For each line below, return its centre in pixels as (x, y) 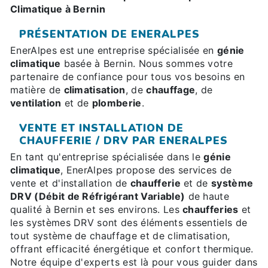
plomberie (117, 103)
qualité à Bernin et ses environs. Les (97, 210)
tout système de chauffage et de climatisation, (120, 236)
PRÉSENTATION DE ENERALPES (109, 34)
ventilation (36, 103)
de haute (207, 197)
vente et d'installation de (70, 183)
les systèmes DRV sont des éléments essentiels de (129, 223)
